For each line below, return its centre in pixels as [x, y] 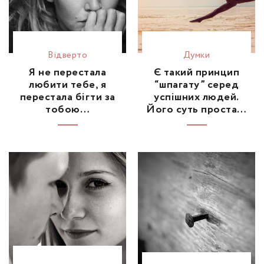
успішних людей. [197, 98]
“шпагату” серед [197, 85]
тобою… [67, 110]
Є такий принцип [197, 73]
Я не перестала [67, 73]
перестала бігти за [67, 98]
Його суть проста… [197, 110]
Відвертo [67, 56]
